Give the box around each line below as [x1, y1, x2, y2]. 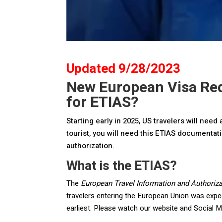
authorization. [66, 140, 115, 152]
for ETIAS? [66, 92, 139, 114]
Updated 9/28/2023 [66, 59, 181, 79]
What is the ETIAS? [66, 157, 177, 176]
